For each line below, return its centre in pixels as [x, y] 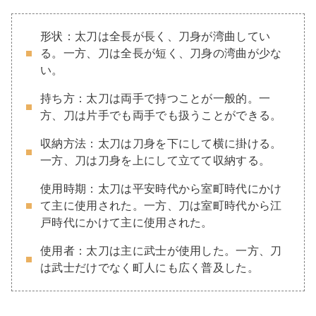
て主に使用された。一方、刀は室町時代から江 [161, 205]
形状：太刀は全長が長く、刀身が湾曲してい [156, 36]
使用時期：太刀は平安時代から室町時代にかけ [161, 188]
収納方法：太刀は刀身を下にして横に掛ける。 [161, 143]
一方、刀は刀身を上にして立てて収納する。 [156, 160]
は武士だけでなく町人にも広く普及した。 [150, 267]
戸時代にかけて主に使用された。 [127, 222]
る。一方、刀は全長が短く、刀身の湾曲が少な [161, 53]
